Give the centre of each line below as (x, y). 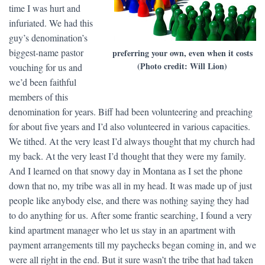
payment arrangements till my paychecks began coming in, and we (132, 245)
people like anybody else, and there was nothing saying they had (129, 200)
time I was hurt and (45, 8)
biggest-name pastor (46, 52)
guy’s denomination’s (48, 38)
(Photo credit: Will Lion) (182, 66)
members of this (38, 97)
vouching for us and (46, 67)
